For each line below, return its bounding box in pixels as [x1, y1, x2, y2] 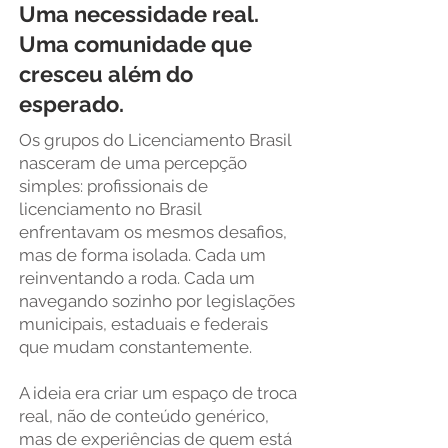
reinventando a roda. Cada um [19, 268, 255, 288]
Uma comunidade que [19, 31, 252, 57]
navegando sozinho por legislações [19, 291, 295, 311]
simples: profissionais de [19, 176, 208, 196]
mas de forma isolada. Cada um [19, 245, 266, 265]
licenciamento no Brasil [19, 199, 201, 219]
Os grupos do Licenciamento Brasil [19, 130, 291, 150]
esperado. [19, 91, 124, 117]
